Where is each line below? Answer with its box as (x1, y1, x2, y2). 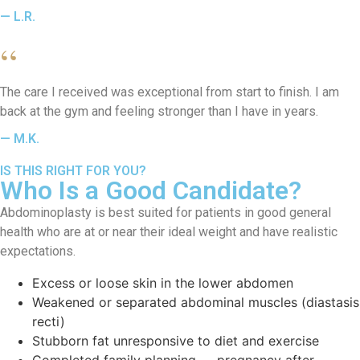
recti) (32, 313, 65, 329)
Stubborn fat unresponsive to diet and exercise (32, 332, 319, 349)
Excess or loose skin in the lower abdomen (32, 274, 293, 291)
